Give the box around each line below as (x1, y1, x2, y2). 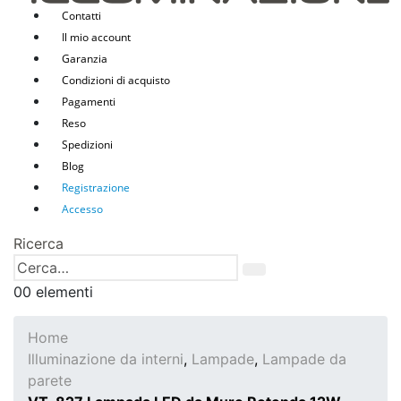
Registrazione (62, 180, 130, 195)
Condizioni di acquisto (62, 73, 170, 88)
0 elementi (22, 283, 93, 301)
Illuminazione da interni (28, 350, 183, 368)
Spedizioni (62, 137, 113, 152)
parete (28, 371, 72, 389)
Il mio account (62, 30, 131, 45)
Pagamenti (62, 94, 115, 109)
